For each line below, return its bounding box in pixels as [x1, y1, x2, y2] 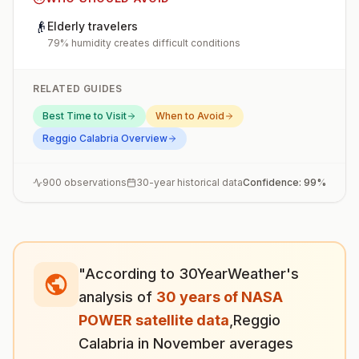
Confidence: [243, 176, 304, 188]
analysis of [79, 288, 156, 305]
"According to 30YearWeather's [79, 265, 299, 282]
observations [62, 176, 127, 188]
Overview [119, 132, 167, 144]
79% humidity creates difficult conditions [47, 37, 240, 49]
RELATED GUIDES [33, 83, 123, 95]
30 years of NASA [156, 288, 283, 305]
